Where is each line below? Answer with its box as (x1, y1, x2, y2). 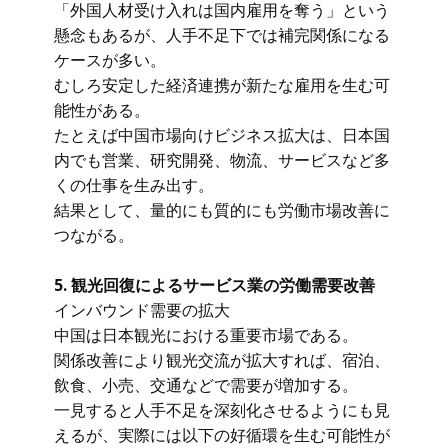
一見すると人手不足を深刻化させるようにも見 (54, 399, 390, 421)
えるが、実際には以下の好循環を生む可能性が (54, 424, 390, 446)
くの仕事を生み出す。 (54, 174, 214, 196)
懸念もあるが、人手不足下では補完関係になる (54, 24, 390, 46)
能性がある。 (54, 99, 150, 121)
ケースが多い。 (54, 49, 166, 71)
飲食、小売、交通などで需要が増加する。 (54, 374, 358, 396)
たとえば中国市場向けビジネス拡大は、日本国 (54, 124, 390, 146)
